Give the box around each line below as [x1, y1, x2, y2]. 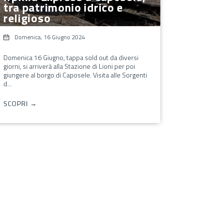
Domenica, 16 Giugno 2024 [14, 32, 85, 42]
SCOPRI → [3, 98, 37, 108]
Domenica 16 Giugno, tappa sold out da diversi [3, 52, 139, 62]
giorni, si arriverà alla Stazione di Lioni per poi [3, 61, 135, 71]
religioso [3, 9, 51, 27]
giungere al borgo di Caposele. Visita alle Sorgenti [3, 69, 147, 80]
